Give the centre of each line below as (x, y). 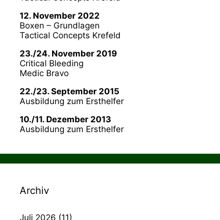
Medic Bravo (44, 73)
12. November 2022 (60, 15)
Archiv (34, 190)
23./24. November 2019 (68, 53)
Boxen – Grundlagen (60, 25)
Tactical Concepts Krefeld (70, 35)
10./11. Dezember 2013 (65, 119)
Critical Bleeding (52, 63)
